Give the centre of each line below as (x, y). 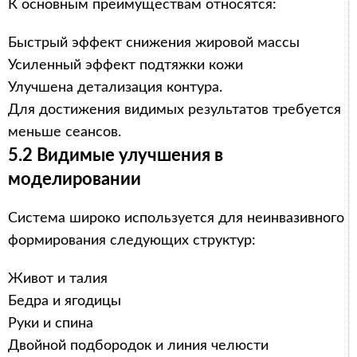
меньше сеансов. (65, 132)
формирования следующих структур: (132, 240)
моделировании (75, 179)
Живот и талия (58, 279)
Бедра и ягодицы (65, 301)
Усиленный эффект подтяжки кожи (126, 65)
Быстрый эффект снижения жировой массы (154, 43)
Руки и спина (51, 323)
